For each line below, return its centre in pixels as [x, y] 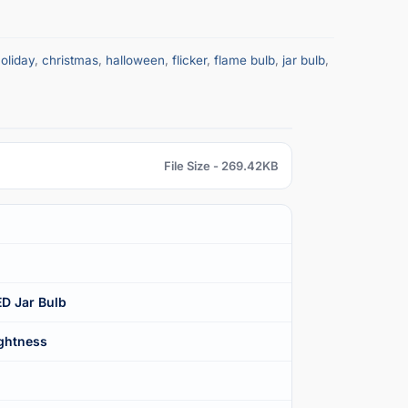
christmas [70, 60]
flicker [189, 60]
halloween [135, 60]
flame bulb [245, 60]
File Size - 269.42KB [221, 165]
